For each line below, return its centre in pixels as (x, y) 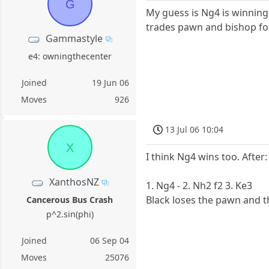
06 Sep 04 (110, 241)
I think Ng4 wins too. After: (207, 156)
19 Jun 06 (111, 83)
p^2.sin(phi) (70, 214)
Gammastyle (74, 38)
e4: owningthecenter (70, 56)
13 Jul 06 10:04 (195, 129)
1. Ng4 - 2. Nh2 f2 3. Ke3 (199, 185)
